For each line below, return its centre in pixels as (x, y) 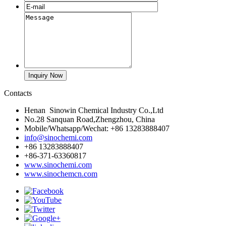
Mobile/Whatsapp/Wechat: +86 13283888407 (97, 128)
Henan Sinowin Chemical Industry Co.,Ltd (94, 110)
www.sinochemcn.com (61, 174)
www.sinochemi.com (58, 165)
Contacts (18, 93)
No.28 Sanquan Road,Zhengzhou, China (90, 119)
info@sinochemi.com (58, 137)
